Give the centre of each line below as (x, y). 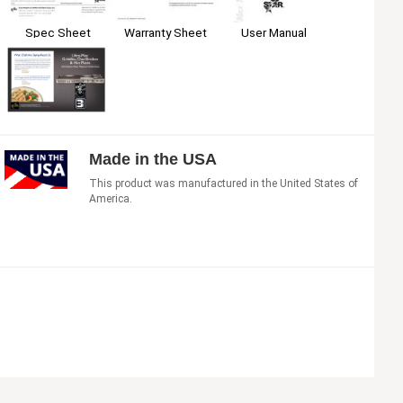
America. (111, 198)
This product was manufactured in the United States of (224, 183)
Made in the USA (153, 159)
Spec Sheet (58, 33)
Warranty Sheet (166, 33)
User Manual (273, 33)
